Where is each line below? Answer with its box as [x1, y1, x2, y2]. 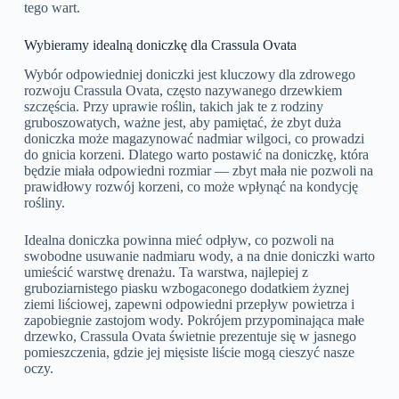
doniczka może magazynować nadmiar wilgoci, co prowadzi [23, 131, 364, 147]
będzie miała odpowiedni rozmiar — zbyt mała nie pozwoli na [23, 163, 373, 179]
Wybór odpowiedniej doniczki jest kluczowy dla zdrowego [23, 67, 355, 83]
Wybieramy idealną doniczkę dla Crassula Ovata [23, 37, 297, 53]
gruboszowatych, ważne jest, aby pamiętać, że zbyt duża [23, 115, 341, 131]
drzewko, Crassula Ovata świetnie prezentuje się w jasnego [23, 329, 356, 345]
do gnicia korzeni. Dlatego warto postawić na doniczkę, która [23, 147, 369, 163]
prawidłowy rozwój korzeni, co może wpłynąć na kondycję [23, 179, 358, 195]
